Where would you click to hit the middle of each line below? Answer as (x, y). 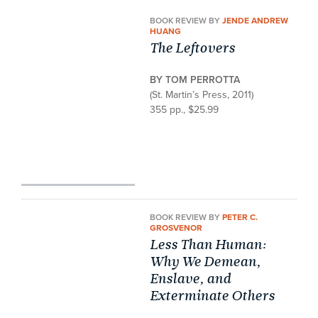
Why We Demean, (205, 262)
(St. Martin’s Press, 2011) (202, 94)
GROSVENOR (176, 227)
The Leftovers (193, 48)
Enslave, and (191, 279)
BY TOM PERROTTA (195, 79)
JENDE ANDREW (256, 20)
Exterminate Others (213, 296)
